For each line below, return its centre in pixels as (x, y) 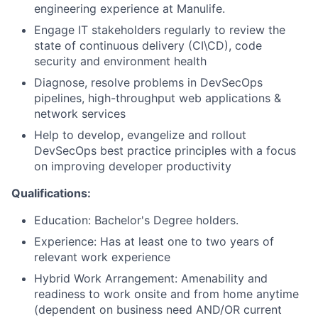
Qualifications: (51, 193)
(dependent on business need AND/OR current (158, 309)
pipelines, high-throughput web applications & (158, 98)
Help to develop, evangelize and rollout (140, 135)
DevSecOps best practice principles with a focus (165, 150)
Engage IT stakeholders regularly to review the (160, 30)
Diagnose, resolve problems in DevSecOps (148, 82)
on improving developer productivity (133, 166)
